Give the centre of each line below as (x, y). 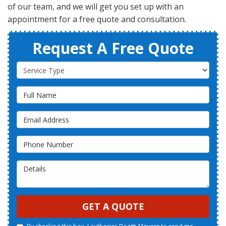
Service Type (42, 67)
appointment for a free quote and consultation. (97, 19)
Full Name (37, 92)
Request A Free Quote (113, 48)
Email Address (44, 116)
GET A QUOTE (113, 207)
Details (31, 166)
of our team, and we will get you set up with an (96, 7)
